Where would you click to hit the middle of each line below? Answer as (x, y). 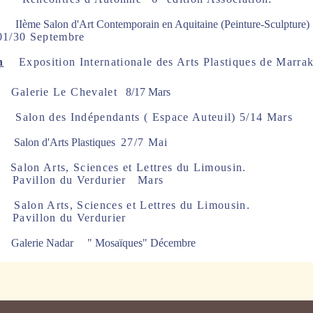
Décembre (173, 243)
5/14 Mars (266, 117)
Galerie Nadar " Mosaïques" (76, 243)
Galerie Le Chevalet (64, 92)
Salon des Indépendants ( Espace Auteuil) (126, 117)
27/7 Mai (144, 142)
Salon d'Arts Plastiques (66, 142)
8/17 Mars (144, 92)
